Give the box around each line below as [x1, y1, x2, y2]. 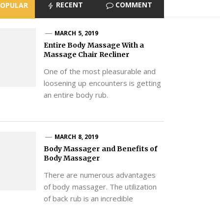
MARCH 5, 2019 [55, 28, 99, 37]
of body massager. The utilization [43, 182, 157, 192]
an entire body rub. [43, 89, 108, 100]
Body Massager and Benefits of [43, 144, 158, 154]
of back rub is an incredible [43, 193, 134, 204]
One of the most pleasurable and [43, 66, 156, 76]
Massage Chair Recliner [43, 50, 129, 59]
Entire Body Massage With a [43, 40, 144, 50]
